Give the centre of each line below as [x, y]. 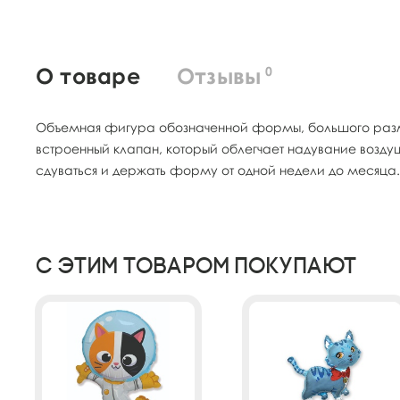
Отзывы [219, 75]
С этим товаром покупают [196, 265]
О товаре [88, 75]
